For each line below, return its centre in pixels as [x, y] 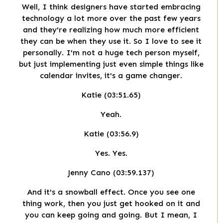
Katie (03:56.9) [111, 134]
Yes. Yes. [111, 153]
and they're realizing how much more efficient [111, 30]
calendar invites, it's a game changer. [111, 76]
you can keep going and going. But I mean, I [111, 215]
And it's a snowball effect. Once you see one [111, 192]
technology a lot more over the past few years [111, 18]
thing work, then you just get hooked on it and [111, 204]
